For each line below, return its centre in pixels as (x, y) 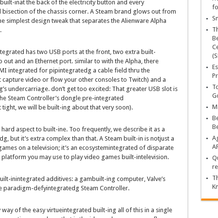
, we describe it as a (137, 129)
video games (102, 157)
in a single (158, 210)
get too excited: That (95, 89)
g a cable (101, 71)
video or (37, 80)
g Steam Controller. (102, 188)
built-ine (54, 129)
